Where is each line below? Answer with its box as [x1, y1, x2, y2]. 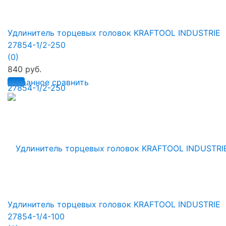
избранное [8, 77, 49, 87]
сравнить [52, 77, 89, 87]
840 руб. [8, 64, 41, 74]
